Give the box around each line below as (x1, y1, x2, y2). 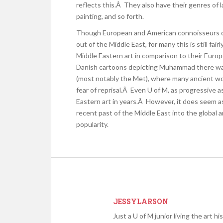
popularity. (76, 120, 109, 128)
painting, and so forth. (76, 12, 144, 20)
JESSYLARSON (113, 197, 168, 206)
